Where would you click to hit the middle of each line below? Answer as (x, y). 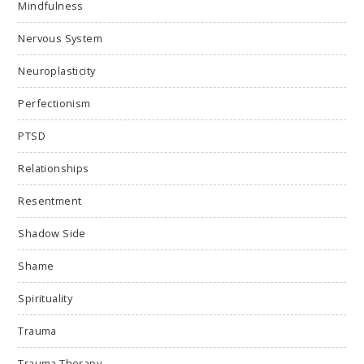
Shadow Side (52, 233)
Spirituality (45, 298)
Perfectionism (54, 103)
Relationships (54, 168)
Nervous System (60, 38)
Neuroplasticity (57, 70)
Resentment (50, 200)
